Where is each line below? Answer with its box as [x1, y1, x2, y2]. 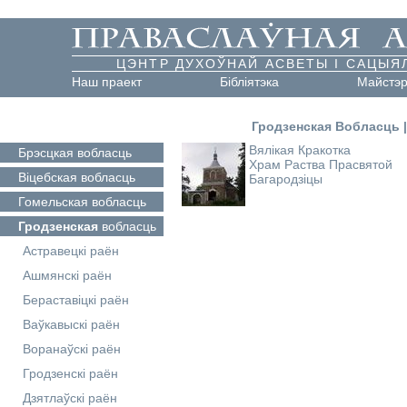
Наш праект [72, 74, 142, 89]
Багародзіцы [249, 172, 323, 186]
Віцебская [18, 170, 77, 184]
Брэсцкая [18, 145, 74, 160]
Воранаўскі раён [23, 342, 121, 356]
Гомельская [18, 194, 88, 209]
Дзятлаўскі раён [23, 391, 117, 405]
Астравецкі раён [23, 243, 119, 258]
